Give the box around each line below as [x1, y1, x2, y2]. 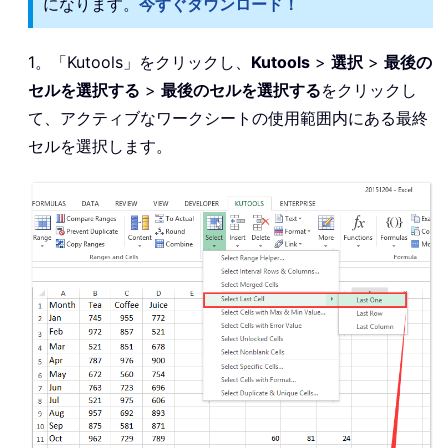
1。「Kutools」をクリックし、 [28, 51, 251, 72]
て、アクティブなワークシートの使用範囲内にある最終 [28, 107, 428, 128]
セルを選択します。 [28, 135, 172, 156]
